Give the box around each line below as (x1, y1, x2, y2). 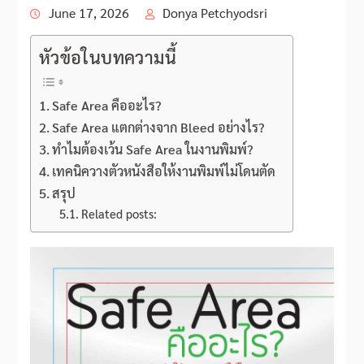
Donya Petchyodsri (162, 4, 267, 21)
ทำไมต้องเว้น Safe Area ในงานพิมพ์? (51, 141, 253, 158)
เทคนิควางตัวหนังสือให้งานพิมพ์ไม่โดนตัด (51, 162, 275, 180)
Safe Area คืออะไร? (51, 97, 161, 114)
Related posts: (81, 206, 158, 221)
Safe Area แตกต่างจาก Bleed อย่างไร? (51, 119, 264, 136)
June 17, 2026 (48, 4, 129, 21)
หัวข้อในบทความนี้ (38, 45, 176, 68)
